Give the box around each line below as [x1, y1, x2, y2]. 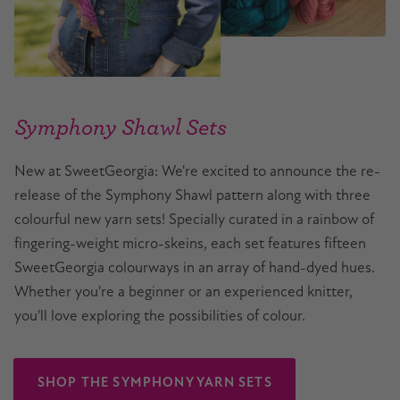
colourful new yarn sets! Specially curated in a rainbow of [14, 210, 374, 229]
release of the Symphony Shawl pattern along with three [14, 186, 371, 205]
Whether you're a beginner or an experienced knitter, [14, 282, 353, 302]
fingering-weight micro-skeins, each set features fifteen [14, 234, 366, 254]
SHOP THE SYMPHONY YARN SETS [37, 373, 272, 390]
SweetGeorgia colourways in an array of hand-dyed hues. [14, 258, 375, 278]
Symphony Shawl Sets [14, 107, 227, 144]
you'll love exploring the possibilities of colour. [14, 306, 305, 326]
